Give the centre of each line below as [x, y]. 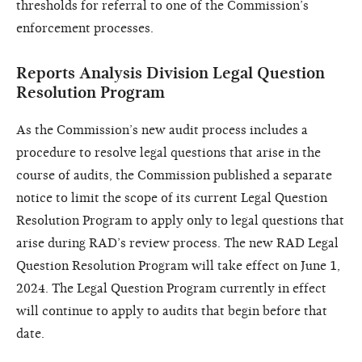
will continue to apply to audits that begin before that [172, 311]
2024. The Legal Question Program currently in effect [171, 288]
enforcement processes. [85, 28]
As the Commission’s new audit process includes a [162, 130]
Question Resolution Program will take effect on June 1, [178, 265]
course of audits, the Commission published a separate [174, 175]
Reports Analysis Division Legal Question [170, 73]
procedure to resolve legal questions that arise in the [168, 152]
